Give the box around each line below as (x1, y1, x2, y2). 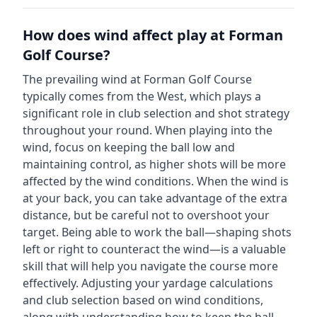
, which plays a (184, 88, 261, 104)
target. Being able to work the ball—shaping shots (23, 224, 292, 240)
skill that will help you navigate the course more (23, 258, 278, 274)
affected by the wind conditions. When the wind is (23, 173, 289, 189)
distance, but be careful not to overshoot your (23, 207, 270, 223)
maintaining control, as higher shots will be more (23, 156, 286, 172)
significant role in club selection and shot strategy (23, 105, 289, 121)
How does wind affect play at (23, 25, 229, 45)
